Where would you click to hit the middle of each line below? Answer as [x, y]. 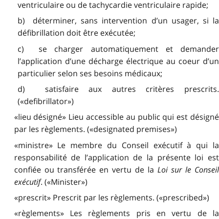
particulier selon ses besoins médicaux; [90, 73]
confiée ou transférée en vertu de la [86, 169]
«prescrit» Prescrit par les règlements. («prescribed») [111, 198]
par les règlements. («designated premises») [95, 129]
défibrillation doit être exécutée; [76, 33]
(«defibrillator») [45, 101]
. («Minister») [64, 182]
